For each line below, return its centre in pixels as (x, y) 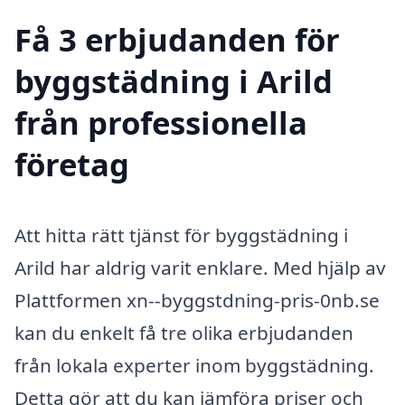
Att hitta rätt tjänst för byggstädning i (181, 235)
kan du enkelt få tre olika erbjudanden (184, 333)
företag (72, 165)
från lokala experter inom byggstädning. (194, 366)
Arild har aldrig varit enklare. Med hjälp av (200, 268)
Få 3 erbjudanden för (177, 40)
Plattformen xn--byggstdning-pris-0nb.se (197, 301)
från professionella (161, 123)
